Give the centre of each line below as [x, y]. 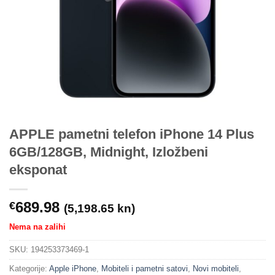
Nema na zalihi [37, 227]
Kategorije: [29, 268]
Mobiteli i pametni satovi [145, 268]
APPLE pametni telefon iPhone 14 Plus [132, 134]
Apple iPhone [73, 268]
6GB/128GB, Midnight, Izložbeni [109, 152]
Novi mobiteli [216, 268]
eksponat [38, 170]
